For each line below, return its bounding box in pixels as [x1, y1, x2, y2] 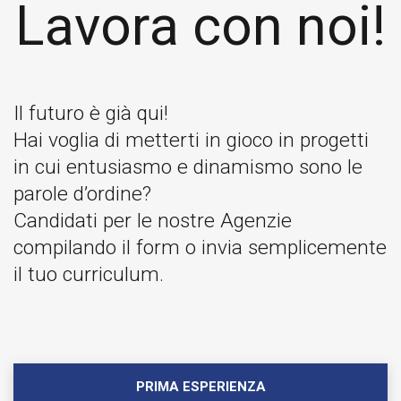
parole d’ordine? [13, 181, 151, 206]
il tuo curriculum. [13, 261, 164, 286]
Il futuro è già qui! [13, 100, 168, 125]
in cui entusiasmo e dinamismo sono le [13, 154, 363, 179]
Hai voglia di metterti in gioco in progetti [13, 127, 369, 152]
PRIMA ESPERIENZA [135, 378, 266, 395]
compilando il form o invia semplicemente [13, 235, 387, 260]
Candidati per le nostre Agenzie [13, 208, 292, 233]
